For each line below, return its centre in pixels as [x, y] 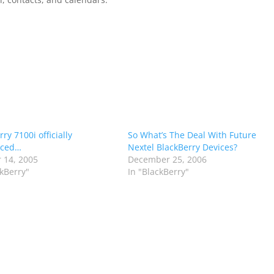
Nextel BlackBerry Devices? [182, 147]
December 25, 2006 [167, 159]
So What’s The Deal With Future [192, 135]
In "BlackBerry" [158, 172]
